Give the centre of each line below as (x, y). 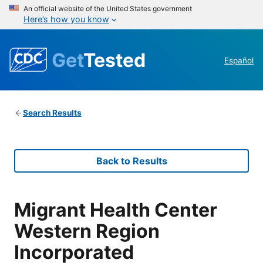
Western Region (87, 231)
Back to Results (131, 161)
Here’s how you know (66, 19)
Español (239, 61)
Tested (114, 60)
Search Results (52, 113)
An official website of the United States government (108, 9)
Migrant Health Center (116, 210)
